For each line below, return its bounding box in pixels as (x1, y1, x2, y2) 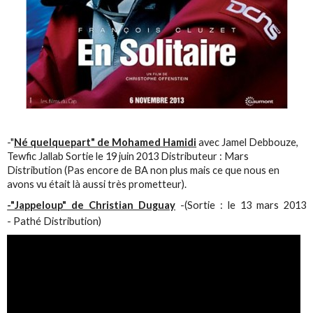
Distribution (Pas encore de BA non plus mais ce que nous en (7, 164, 280, 177)
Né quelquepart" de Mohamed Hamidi (14, 136, 197, 149)
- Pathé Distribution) (7, 215, 102, 228)
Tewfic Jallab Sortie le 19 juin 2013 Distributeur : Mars (7, 150, 249, 163)
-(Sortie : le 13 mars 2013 (175, 199, 306, 212)
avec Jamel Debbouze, (196, 136, 299, 149)
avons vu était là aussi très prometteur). (7, 178, 187, 191)
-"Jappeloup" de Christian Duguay (7, 199, 176, 212)
